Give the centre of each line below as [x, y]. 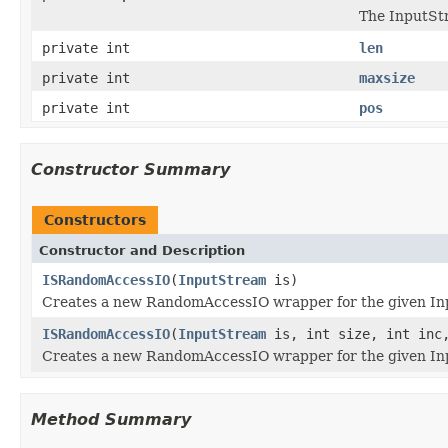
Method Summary [111, 419]
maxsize [387, 77]
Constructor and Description [142, 250]
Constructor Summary [130, 169]
